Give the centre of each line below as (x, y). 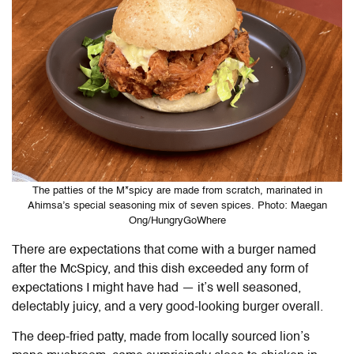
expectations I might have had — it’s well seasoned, (156, 289)
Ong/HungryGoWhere (177, 221)
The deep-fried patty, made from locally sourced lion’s (161, 338)
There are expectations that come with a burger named (164, 251)
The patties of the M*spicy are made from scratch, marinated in (177, 191)
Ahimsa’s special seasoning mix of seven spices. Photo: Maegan (177, 206)
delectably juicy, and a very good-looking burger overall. (171, 308)
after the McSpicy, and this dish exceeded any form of (160, 270)
